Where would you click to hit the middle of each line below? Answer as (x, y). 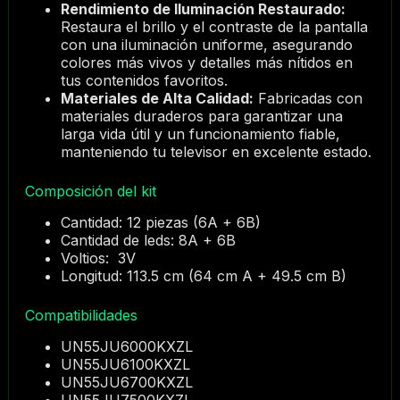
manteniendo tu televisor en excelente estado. (216, 152)
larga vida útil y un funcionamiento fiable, (200, 134)
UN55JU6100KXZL (125, 364)
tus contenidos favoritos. (144, 81)
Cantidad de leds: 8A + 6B (148, 241)
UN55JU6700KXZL (126, 382)
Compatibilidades (81, 316)
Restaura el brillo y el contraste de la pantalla (214, 27)
